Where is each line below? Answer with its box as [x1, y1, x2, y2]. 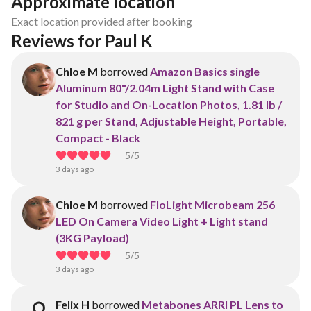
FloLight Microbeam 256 [150, 198, 275, 211]
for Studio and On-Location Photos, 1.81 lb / [56, 98, 282, 111]
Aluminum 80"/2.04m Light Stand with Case [56, 81, 274, 94]
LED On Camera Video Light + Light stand [56, 215, 268, 228]
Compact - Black [56, 131, 140, 144]
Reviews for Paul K [11, 31, 153, 51]
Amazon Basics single [150, 65, 260, 78]
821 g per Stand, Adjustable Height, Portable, [56, 115, 287, 128]
